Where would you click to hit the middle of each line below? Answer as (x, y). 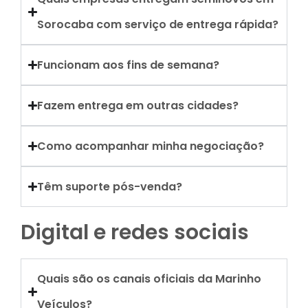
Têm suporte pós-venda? (110, 187)
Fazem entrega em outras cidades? (138, 106)
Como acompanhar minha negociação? (151, 146)
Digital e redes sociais (135, 232)
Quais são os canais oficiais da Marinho (150, 279)
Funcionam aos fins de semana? (129, 65)
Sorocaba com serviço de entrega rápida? (158, 24)
